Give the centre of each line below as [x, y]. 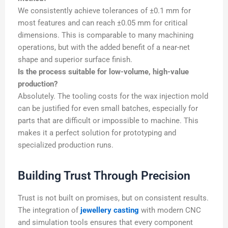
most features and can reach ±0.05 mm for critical [103, 23]
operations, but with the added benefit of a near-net [104, 47]
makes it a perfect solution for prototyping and [97, 133]
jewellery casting [110, 210]
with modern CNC [170, 210]
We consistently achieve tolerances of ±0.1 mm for [104, 10]
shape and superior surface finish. [75, 59]
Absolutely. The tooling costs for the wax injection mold [113, 96]
